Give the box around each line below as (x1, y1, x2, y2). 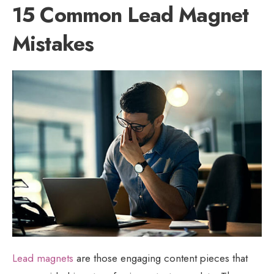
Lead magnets (12, 250, 73, 265)
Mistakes (12, 28, 94, 59)
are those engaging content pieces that (73, 250, 248, 265)
